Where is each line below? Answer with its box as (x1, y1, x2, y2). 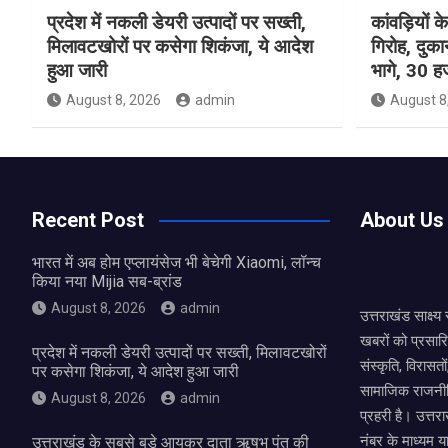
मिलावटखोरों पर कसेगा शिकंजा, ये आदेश (47, 34, 313, 58)
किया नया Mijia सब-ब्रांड (32, 271, 182, 291)
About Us (359, 207, 444, 232)
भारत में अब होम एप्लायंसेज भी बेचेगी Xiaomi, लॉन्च (32, 252, 321, 272)
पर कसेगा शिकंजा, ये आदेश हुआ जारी (32, 361, 239, 381)
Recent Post (32, 207, 144, 232)
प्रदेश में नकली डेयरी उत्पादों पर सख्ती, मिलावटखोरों (32, 342, 327, 362)
